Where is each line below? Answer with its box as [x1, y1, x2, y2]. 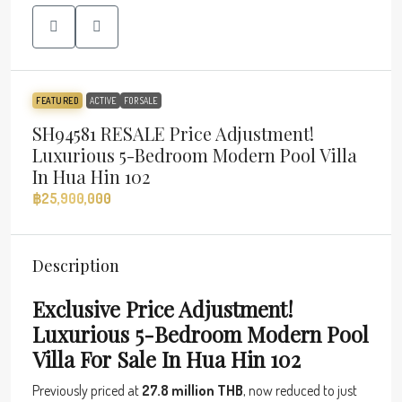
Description [32, 254, 119, 276]
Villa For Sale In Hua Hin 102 [32, 345, 301, 373]
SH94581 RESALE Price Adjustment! [32, 120, 314, 145]
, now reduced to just [243, 380, 357, 399]
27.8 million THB [142, 380, 243, 399]
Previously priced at [32, 380, 142, 399]
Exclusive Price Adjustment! [32, 294, 293, 323]
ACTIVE [90, 94, 117, 106]
